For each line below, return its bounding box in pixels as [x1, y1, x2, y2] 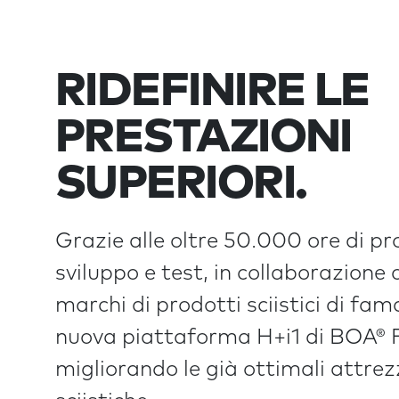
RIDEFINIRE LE [55, 69, 370, 115]
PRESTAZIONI [55, 115, 352, 161]
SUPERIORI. [55, 161, 307, 208]
